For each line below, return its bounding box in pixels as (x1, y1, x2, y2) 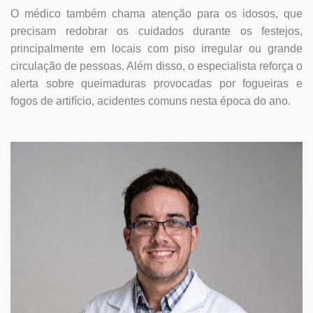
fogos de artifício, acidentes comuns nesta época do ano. (10, 94, 291, 107)
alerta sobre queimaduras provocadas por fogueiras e (10, 77, 303, 89)
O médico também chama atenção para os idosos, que (10, 7, 303, 20)
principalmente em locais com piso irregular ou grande (10, 42, 303, 54)
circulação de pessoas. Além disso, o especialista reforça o (10, 59, 303, 72)
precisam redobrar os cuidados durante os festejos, (10, 24, 303, 37)
